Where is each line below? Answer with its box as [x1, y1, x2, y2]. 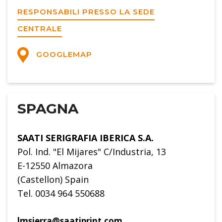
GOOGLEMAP [33, 50, 92, 59]
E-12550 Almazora [17, 160, 93, 172]
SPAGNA [17, 100, 78, 117]
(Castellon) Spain [17, 173, 89, 186]
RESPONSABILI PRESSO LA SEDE [17, 6, 155, 16]
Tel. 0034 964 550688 [17, 187, 105, 200]
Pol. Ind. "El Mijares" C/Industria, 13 [17, 146, 166, 158]
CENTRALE [17, 23, 62, 33]
